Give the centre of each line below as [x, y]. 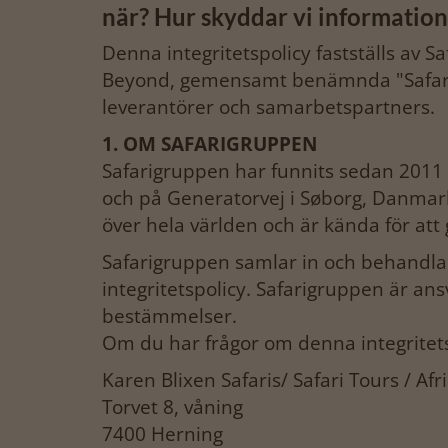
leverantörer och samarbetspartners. [268, 107]
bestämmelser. [169, 316]
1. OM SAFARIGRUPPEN [209, 144]
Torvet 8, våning [172, 407]
